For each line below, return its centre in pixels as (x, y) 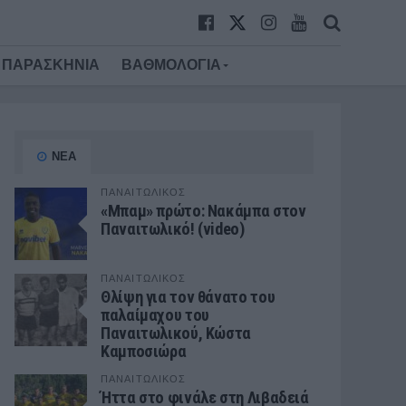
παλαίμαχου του (155, 315)
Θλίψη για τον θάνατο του (188, 297)
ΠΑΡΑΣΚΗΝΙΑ (51, 65)
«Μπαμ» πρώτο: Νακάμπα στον (203, 211)
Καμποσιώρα (144, 351)
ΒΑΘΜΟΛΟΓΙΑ (171, 65)
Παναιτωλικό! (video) (173, 229)
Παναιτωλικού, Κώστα (176, 333)
